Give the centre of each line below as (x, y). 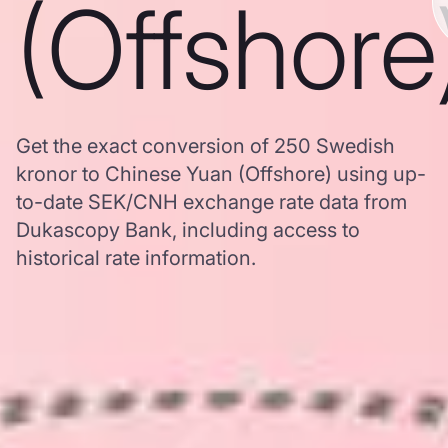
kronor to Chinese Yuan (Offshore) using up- (221, 174)
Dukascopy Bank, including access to (188, 230)
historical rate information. (136, 258)
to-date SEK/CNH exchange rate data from (211, 202)
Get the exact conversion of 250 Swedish (205, 146)
